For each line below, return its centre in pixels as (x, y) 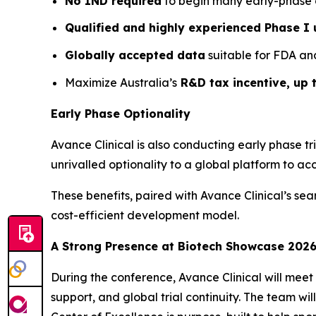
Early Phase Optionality (121, 113)
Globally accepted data (135, 55)
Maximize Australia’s (121, 82)
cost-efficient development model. (145, 215)
